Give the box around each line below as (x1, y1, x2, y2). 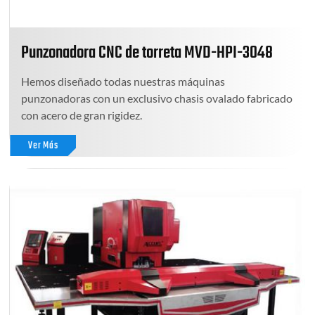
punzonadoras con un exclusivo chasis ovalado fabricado (21, 91, 293, 105)
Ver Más (28, 137, 58, 154)
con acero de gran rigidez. (21, 108, 143, 122)
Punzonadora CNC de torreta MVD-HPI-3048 (21, 39, 274, 66)
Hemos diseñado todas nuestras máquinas (21, 74, 226, 88)
